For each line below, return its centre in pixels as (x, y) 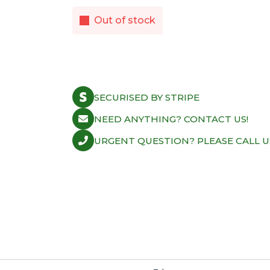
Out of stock (125, 20)
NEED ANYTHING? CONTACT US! (171, 119)
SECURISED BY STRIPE (147, 97)
